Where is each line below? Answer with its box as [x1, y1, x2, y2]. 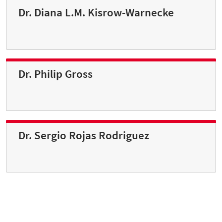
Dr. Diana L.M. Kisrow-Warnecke [18, 5, 174, 20]
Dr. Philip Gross [18, 67, 93, 81]
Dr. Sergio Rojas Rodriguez [18, 128, 149, 143]
